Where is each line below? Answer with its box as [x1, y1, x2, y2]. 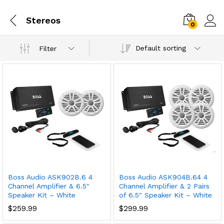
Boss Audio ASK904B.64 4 [118, 172, 207, 181]
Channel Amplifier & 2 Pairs [118, 181, 209, 190]
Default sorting [135, 44, 186, 52]
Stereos [26, 14, 60, 25]
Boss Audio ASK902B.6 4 [8, 172, 92, 181]
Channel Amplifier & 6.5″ [8, 181, 89, 190]
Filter [39, 44, 57, 52]
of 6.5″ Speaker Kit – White [118, 190, 212, 199]
